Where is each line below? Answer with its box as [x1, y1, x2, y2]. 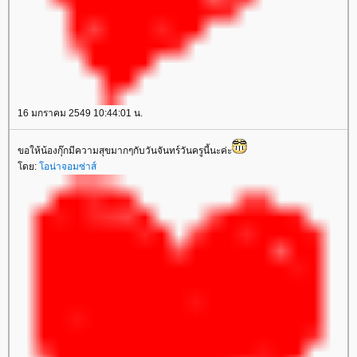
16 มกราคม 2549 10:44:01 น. [18, 108, 143, 119]
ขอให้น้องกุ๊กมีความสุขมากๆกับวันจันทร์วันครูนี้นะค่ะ [18, 145, 232, 156]
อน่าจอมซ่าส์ [39, 161, 96, 172]
